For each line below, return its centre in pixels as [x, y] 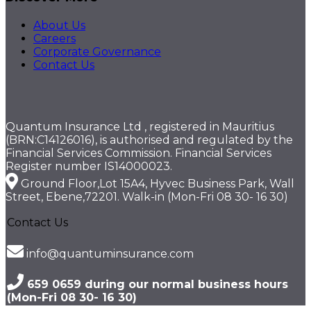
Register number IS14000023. [89, 167]
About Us [59, 26]
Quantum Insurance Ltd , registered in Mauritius [140, 127]
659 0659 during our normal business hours [156, 285]
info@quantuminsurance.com [109, 254]
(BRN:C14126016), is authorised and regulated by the [149, 140]
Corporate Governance [97, 52]
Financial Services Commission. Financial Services [138, 153]
